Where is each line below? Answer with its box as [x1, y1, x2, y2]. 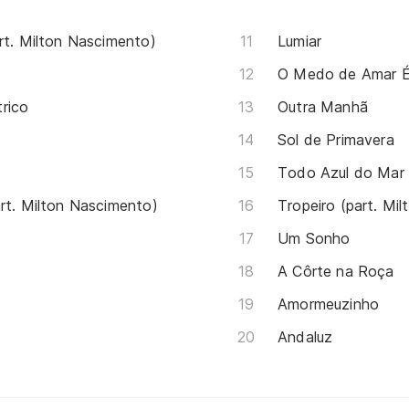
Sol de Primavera [278, 130, 394, 149]
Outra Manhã [278, 97, 368, 116]
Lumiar [278, 31, 322, 50]
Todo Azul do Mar [278, 163, 404, 182]
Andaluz [278, 327, 333, 346]
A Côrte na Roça [278, 261, 394, 280]
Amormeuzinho [278, 294, 380, 313]
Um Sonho [278, 228, 351, 247]
